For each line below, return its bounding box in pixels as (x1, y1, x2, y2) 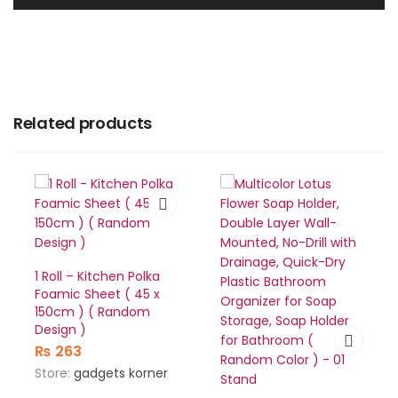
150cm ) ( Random (35, 303, 150, 322)
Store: (35, 364, 74, 383)
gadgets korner (74, 364, 168, 383)
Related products (13, 112, 153, 135)
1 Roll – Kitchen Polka (35, 267, 160, 286)
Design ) (35, 321, 86, 339)
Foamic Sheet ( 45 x (35, 285, 160, 304)
